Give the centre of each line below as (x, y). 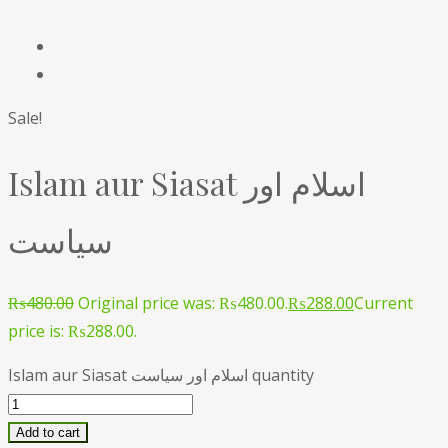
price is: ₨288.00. (72, 331)
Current (383, 303)
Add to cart (48, 433)
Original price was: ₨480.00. (183, 303)
